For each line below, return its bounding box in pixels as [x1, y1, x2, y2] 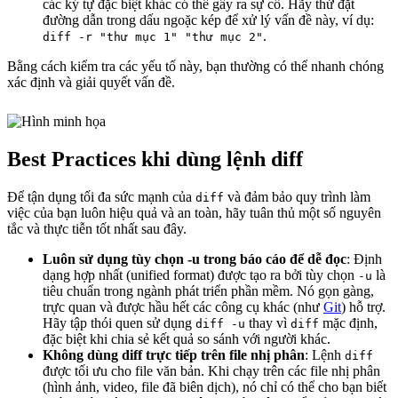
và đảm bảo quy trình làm [224, 189, 370, 205]
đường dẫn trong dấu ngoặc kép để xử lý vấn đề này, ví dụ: [43, 12, 374, 28]
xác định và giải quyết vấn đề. [7, 75, 175, 91]
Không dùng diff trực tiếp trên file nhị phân [43, 347, 305, 363]
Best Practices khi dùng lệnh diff [7, 147, 303, 171]
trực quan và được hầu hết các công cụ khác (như [43, 299, 323, 315]
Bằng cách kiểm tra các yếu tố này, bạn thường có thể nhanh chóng [7, 59, 384, 75]
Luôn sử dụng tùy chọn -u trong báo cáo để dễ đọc [43, 251, 346, 267]
